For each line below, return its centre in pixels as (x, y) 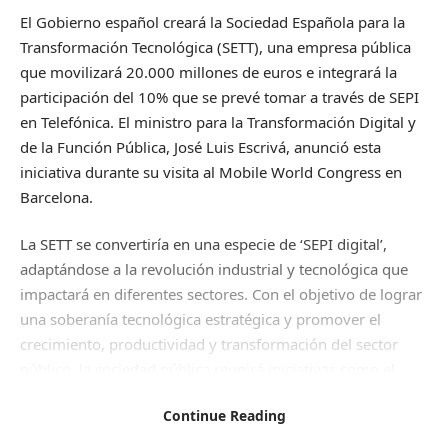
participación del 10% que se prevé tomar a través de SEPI (219, 96)
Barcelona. (56, 196)
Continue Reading (224, 415)
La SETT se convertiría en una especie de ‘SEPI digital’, (203, 244)
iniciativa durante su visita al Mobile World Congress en (211, 171)
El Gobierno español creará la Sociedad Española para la (212, 21)
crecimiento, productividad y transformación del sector (209, 344)
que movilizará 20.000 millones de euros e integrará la (208, 71)
